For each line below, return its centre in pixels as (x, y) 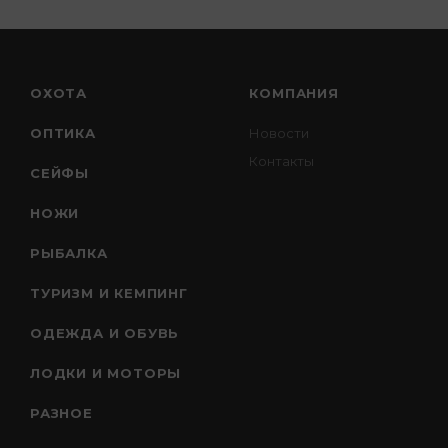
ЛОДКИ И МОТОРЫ (106, 373)
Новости (279, 133)
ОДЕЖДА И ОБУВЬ (105, 333)
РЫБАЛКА (69, 253)
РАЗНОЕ (61, 413)
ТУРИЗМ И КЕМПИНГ (109, 293)
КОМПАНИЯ (294, 93)
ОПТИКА (63, 133)
